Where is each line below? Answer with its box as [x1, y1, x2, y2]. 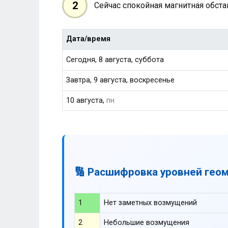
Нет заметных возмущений [104, 198, 197, 207]
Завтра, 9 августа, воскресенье [66, 76, 175, 85]
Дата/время [66, 35, 111, 44]
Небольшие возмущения [104, 218, 190, 227]
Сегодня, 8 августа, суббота [66, 55, 164, 65]
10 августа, [66, 96, 107, 105]
